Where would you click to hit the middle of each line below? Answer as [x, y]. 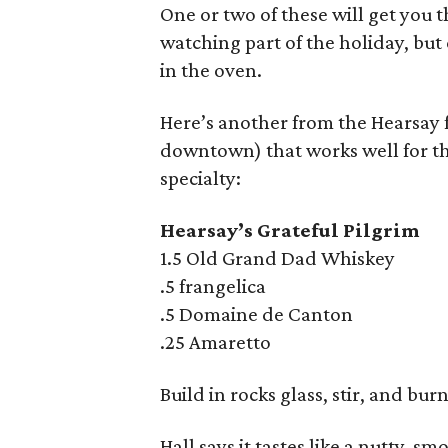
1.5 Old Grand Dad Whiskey [278, 258]
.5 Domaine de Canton [257, 314]
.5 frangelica [213, 286]
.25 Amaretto [216, 342]
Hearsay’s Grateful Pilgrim [290, 230]
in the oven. [211, 70]
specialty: [201, 178]
